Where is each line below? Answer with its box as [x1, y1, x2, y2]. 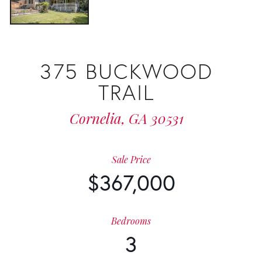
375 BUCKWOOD [40, 57, 213, 85]
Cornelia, [70, 109, 129, 128]
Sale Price [111, 153, 151, 166]
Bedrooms [111, 215, 151, 227]
